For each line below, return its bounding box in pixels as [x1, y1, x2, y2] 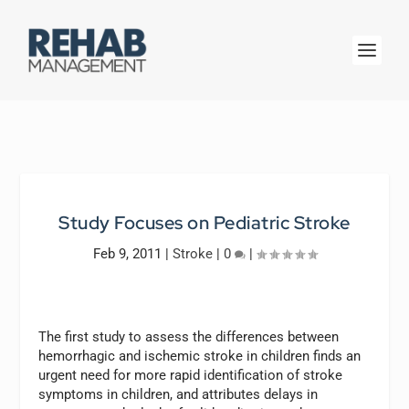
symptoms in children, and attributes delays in [38, 386, 319, 403]
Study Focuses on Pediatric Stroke [58, 211, 351, 235]
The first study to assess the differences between [38, 329, 340, 345]
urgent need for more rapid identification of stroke [38, 367, 343, 383]
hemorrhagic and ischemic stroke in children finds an [38, 348, 362, 364]
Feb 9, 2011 [92, 246, 162, 262]
